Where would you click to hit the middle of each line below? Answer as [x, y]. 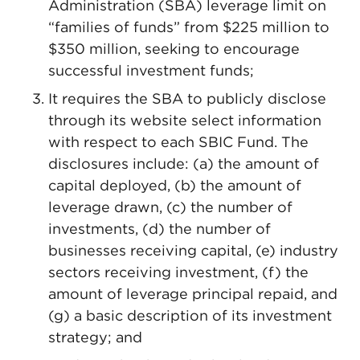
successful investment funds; [151, 70]
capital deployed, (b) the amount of [175, 185]
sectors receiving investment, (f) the [178, 272]
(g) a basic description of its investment [190, 315]
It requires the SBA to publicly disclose [187, 98]
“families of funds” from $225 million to [189, 27]
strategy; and [95, 337]
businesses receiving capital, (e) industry [193, 250]
